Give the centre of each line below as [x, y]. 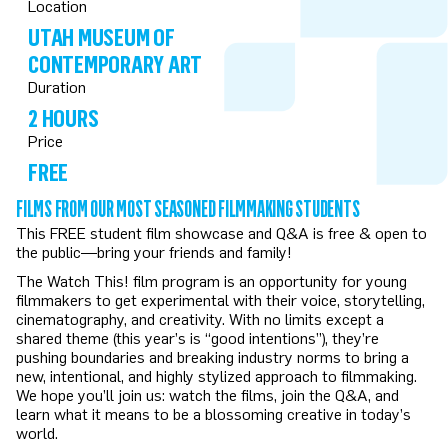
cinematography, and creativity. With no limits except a [200, 318]
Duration [57, 86]
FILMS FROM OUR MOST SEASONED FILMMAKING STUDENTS [188, 208]
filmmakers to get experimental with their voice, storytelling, [220, 299]
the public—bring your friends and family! [154, 251]
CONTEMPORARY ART [115, 63]
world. [37, 432]
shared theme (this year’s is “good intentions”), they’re [197, 337]
